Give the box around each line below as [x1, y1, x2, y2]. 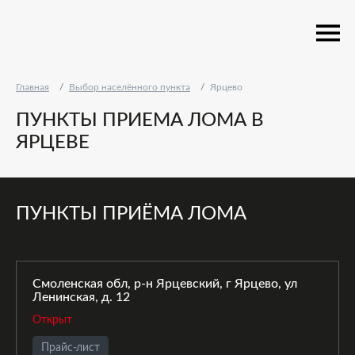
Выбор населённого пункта [69, 82, 190, 92]
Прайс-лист [41, 342, 100, 353]
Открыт [32, 315, 72, 326]
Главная [16, 82, 49, 92]
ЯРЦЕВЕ [16, 133, 90, 152]
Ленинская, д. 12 [32, 291, 130, 303]
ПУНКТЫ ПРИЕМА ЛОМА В [16, 111, 264, 130]
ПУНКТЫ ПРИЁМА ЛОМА [16, 204, 246, 223]
